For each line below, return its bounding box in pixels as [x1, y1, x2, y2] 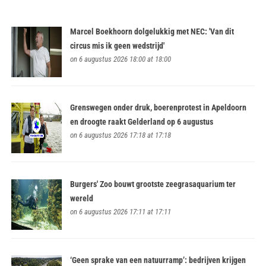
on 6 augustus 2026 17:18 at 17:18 [70, 131, 172, 140]
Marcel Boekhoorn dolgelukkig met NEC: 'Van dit [70, 26, 235, 36]
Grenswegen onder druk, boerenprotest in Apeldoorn [70, 103, 247, 113]
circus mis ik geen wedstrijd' [70, 40, 165, 50]
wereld [70, 193, 94, 203]
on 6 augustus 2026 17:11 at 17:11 [70, 207, 172, 216]
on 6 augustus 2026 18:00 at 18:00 [70, 54, 172, 64]
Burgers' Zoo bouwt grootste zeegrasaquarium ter [70, 179, 236, 189]
